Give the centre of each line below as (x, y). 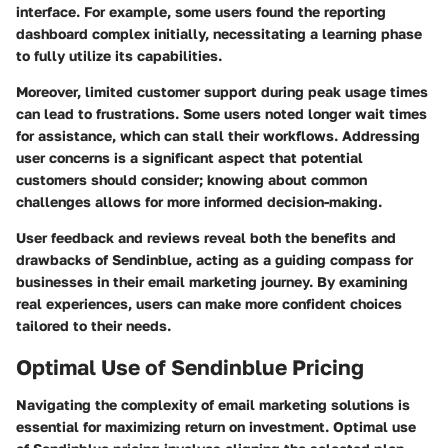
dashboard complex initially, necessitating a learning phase (219, 33)
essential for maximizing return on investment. (174, 427)
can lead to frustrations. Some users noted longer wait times (221, 113)
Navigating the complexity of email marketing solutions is (213, 405)
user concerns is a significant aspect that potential (189, 157)
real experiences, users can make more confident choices (209, 303)
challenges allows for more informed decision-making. (199, 201)
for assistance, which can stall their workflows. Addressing (218, 135)
